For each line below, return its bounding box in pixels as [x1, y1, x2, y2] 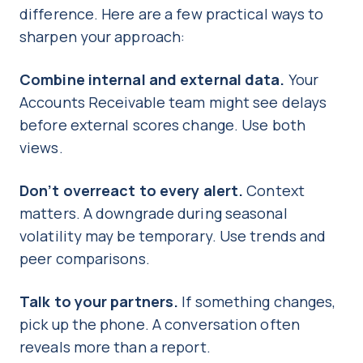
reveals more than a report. [19, 336, 214, 357]
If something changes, [178, 291, 336, 311]
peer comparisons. [19, 248, 153, 268]
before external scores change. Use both [19, 114, 305, 135]
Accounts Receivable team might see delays [19, 92, 327, 112]
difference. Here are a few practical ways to [19, 3, 324, 23]
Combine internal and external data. [19, 69, 285, 89]
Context [243, 180, 305, 200]
